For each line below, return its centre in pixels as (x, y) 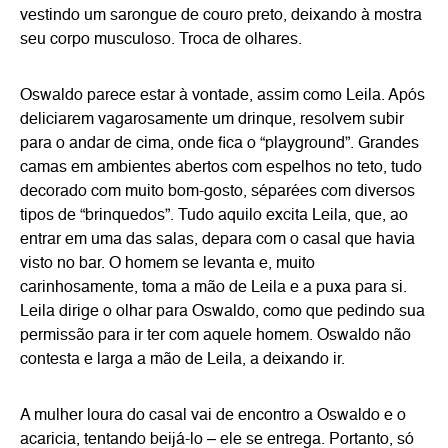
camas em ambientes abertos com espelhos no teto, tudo (221, 168)
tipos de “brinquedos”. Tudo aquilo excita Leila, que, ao (214, 216)
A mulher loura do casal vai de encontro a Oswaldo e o (213, 416)
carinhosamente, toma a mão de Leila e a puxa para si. (213, 288)
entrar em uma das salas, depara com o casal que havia (217, 240)
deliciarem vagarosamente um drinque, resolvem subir (212, 120)
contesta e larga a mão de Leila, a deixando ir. (182, 360)
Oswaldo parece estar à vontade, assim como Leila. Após (222, 96)
